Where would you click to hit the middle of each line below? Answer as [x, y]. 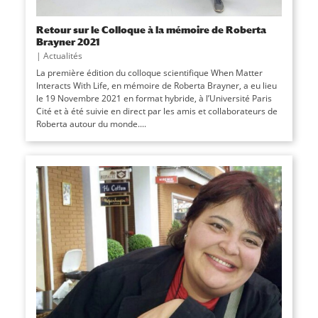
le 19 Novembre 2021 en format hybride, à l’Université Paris [154, 99]
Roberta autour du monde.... [91, 124]
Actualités [62, 56]
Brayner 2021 [67, 42]
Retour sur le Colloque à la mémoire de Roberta [151, 30]
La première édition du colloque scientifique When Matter [149, 73]
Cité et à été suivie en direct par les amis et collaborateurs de [157, 111]
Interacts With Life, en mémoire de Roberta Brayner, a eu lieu [156, 86]
